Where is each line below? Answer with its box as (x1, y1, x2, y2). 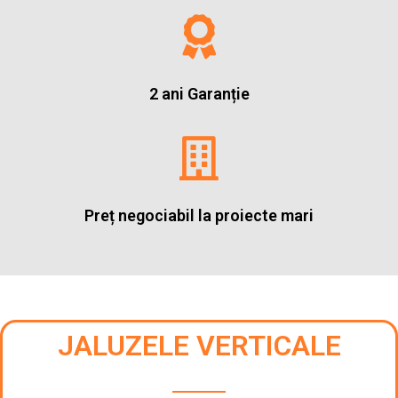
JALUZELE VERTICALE (57, 329, 341, 363)
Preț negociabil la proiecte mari (84, 205, 314, 225)
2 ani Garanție (148, 84, 250, 103)
